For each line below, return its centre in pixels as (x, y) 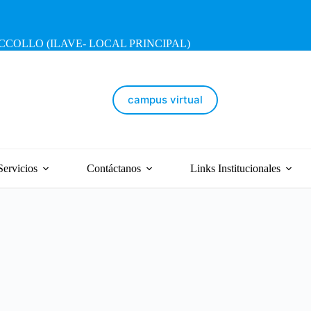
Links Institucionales (235, 168)
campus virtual (165, 100)
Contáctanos (114, 168)
